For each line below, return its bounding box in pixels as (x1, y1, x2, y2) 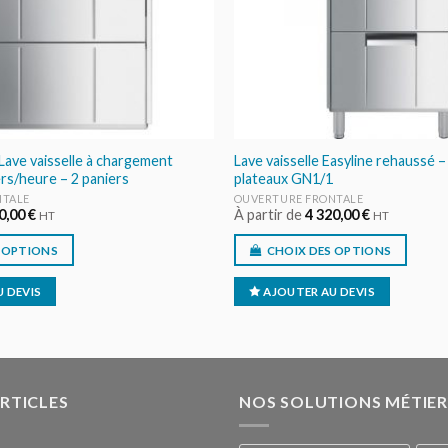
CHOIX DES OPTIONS (266, 243, 392, 257)
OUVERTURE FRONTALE (233, 192, 364, 206)
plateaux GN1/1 (233, 169, 333, 187)
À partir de (233, 206, 305, 224)
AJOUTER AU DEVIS (263, 285, 375, 299)
